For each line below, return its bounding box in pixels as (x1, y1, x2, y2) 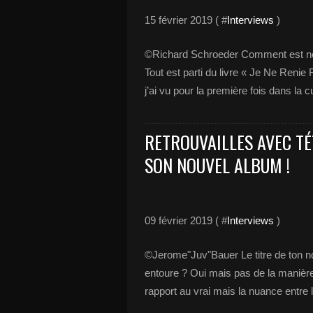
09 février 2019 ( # (145, 214, 227, 226)
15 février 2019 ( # (145, 14, 227, 26)
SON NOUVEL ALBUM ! (145, 152, 290, 179)
